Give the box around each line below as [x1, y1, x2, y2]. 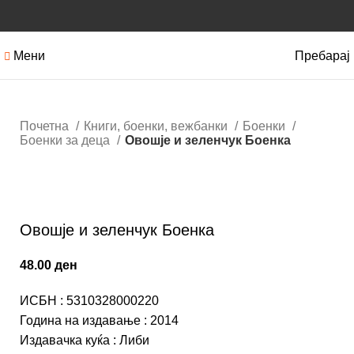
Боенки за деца [20, 134, 113, 147]
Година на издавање [20, 314, 141, 328]
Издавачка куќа [20, 333, 110, 348]
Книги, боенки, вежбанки [84, 119, 231, 133]
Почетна [20, 119, 72, 133]
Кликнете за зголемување [20, 187, 170, 201]
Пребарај [295, 48, 350, 62]
